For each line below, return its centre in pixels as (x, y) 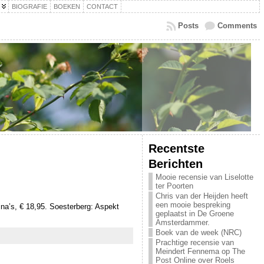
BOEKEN (67, 6)
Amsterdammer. (182, 222)
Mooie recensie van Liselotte (204, 177)
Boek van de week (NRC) (198, 232)
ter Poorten (174, 186)
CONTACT (102, 6)
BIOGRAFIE (29, 6)
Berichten (175, 164)
